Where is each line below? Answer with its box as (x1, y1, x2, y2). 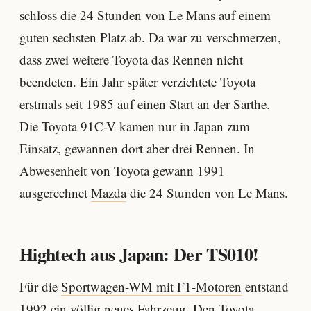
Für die (19, 277, 61, 295)
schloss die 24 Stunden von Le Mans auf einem (19, 6, 271, 24)
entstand (242, 277, 289, 295)
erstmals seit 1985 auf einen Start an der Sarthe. (19, 95, 270, 113)
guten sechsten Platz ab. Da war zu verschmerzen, (19, 28, 281, 47)
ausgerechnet (19, 184, 91, 202)
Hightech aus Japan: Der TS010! (19, 240, 259, 267)
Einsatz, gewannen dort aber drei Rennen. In (19, 140, 255, 158)
